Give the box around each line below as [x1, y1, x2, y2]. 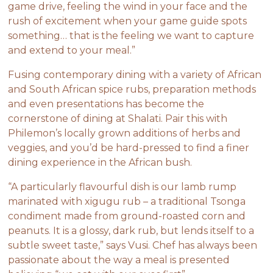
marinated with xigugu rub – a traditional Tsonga [8, 195, 246, 207]
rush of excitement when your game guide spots [8, 15, 247, 27]
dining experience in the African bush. [8, 156, 193, 168]
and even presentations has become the [8, 97, 205, 110]
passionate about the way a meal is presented [8, 253, 230, 266]
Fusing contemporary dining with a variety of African [8, 68, 262, 80]
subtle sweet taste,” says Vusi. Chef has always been [8, 239, 258, 251]
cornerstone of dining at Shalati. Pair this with [8, 112, 228, 124]
